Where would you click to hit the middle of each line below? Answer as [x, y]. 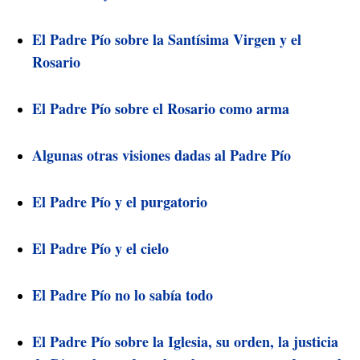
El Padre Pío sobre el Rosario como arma [161, 108]
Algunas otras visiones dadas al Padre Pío [162, 155]
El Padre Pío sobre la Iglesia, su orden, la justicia [185, 341]
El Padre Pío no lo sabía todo [123, 295]
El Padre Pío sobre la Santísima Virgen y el [167, 39]
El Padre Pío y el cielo [100, 248]
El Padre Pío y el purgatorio [120, 201]
